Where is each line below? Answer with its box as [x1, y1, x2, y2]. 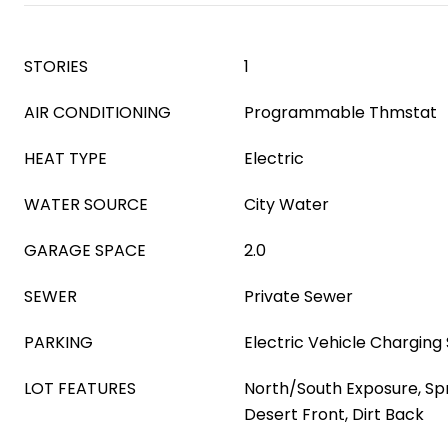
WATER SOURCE [24, 193, 148, 216]
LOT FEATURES [24, 377, 136, 400]
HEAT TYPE [24, 147, 107, 170]
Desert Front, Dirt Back [244, 403, 424, 426]
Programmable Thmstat [244, 101, 437, 124]
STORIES [24, 55, 88, 78]
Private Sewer [244, 285, 353, 308]
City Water [244, 193, 329, 216]
